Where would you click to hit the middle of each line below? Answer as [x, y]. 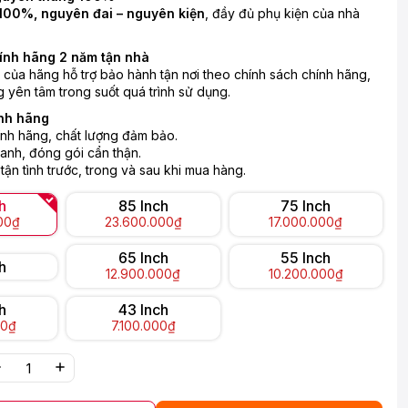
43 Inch [143, 310]
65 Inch [143, 258]
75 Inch [306, 206]
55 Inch [306, 258]
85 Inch [143, 206]
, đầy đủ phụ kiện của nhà [282, 13]
